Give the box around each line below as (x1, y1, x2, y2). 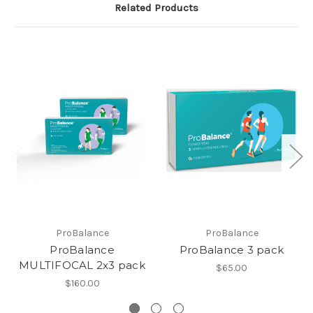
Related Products (115, 1, 198, 15)
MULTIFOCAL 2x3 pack (19, 259, 145, 272)
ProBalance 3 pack (179, 243, 284, 257)
